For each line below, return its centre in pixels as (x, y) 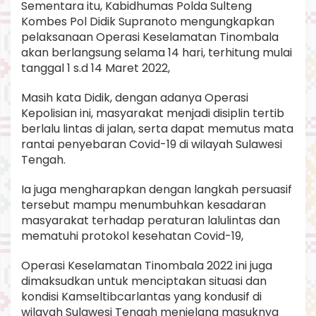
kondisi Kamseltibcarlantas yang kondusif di (141, 296)
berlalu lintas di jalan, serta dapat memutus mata (157, 128)
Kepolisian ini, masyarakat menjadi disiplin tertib (153, 113)
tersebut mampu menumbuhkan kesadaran (144, 205)
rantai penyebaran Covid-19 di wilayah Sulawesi (152, 144)
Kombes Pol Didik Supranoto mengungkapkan (148, 21)
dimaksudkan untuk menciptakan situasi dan (144, 281)
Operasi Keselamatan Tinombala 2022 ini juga (147, 265)
